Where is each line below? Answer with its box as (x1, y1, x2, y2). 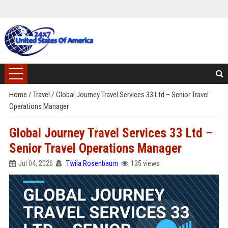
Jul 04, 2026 (18, 159, 53, 167)
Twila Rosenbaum (66, 159, 118, 167)
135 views (130, 159, 160, 167)
